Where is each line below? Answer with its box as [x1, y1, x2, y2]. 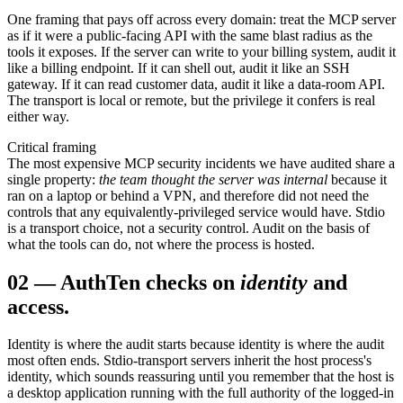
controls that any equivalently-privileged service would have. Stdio [7, 203, 385, 219]
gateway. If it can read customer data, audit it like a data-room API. [7, 76, 385, 92]
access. [7, 294, 69, 318]
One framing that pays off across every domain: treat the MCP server [7, 11, 396, 27]
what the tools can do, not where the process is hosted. [7, 236, 315, 252]
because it [331, 171, 387, 187]
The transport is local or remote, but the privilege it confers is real [7, 92, 375, 108]
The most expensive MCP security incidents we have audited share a [7, 155, 395, 171]
